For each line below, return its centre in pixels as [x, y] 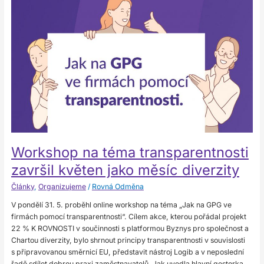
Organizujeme [62, 187]
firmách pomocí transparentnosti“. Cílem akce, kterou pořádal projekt [128, 216]
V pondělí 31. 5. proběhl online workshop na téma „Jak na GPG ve [121, 204]
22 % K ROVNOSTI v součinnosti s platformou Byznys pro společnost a [130, 228]
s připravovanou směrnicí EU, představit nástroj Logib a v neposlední [127, 252]
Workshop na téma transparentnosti [130, 152]
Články [22, 187]
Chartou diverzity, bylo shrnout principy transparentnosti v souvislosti [128, 240]
